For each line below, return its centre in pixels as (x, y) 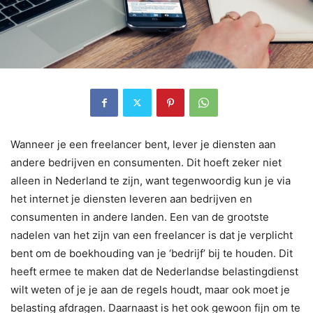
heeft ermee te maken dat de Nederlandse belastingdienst (154, 271)
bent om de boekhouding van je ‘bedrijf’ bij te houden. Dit (152, 253)
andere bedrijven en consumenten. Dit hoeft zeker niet (146, 162)
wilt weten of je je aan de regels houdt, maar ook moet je (150, 289)
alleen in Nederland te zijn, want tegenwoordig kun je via (151, 180)
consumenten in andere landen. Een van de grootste (140, 217)
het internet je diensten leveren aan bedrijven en (131, 198)
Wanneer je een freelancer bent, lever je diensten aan (143, 144)
